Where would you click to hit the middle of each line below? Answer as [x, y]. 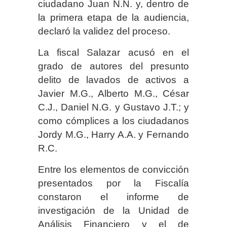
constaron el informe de [113, 197]
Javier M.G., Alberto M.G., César [113, 93]
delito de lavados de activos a [113, 80]
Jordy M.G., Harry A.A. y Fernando [113, 134]
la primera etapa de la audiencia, [113, 17]
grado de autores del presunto [113, 66]
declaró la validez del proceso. [104, 31]
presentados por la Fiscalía [113, 183]
